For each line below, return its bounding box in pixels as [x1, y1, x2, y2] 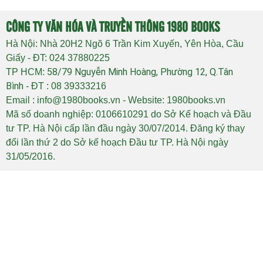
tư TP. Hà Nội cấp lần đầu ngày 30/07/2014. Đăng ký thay [6, 123, 245, 133]
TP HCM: [6, 66, 47, 77]
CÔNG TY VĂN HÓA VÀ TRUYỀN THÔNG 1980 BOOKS [6, 21, 220, 34]
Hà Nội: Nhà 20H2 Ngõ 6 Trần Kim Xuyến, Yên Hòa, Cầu [6, 38, 244, 49]
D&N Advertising [58, 186, 126, 198]
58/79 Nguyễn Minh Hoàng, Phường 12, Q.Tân [47, 66, 233, 77]
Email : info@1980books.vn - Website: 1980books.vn [6, 95, 225, 105]
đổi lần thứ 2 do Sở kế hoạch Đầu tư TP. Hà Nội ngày [6, 137, 228, 147]
